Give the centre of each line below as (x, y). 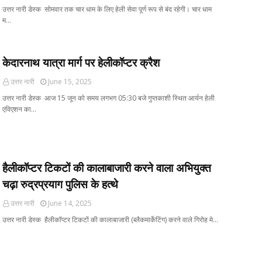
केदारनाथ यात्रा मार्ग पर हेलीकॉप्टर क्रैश (81, 63)
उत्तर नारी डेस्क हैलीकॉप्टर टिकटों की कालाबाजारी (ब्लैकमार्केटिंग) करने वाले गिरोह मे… (110, 220)
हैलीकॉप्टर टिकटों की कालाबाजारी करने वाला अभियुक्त (107, 168)
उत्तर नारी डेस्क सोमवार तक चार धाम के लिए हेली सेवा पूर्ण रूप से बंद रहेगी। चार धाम (107, 9)
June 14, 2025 (70, 203)
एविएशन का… (19, 109)
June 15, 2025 (70, 82)
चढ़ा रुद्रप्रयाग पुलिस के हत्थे (60, 184)
